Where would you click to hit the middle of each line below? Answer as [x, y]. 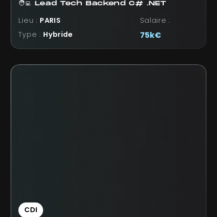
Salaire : [155, 20]
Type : [31, 34]
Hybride [58, 34]
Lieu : [29, 20]
